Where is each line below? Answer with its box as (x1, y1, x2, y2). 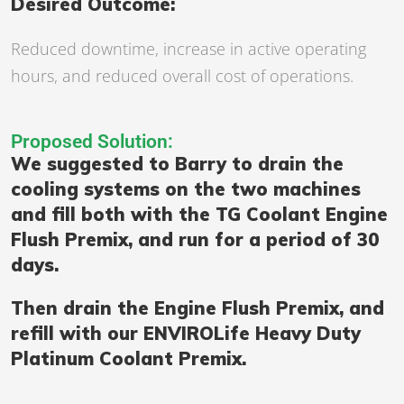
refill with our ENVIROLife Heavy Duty (11, 322, 361, 345)
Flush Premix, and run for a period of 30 (11, 228, 380, 252)
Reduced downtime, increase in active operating (11, 38, 366, 60)
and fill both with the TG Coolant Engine (11, 203, 388, 226)
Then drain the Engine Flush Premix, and (11, 297, 384, 320)
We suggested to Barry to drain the (11, 152, 344, 176)
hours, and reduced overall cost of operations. (11, 65, 353, 87)
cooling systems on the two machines (11, 178, 361, 201)
